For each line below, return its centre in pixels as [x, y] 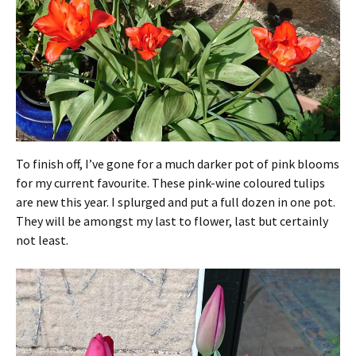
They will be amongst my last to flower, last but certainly [172, 221]
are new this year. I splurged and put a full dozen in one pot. [176, 202]
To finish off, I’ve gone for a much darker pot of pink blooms [178, 164]
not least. [42, 240]
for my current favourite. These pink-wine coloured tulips [170, 183]
